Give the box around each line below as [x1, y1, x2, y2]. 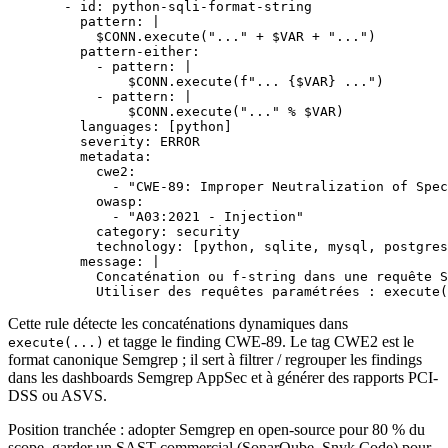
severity [48, 133, 144, 149]
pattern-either [48, 43, 192, 59]
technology [48, 238, 176, 254]
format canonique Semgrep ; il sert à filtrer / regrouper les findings [8, 350, 422, 368]
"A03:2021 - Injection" [128, 208, 304, 224]
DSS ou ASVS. [8, 386, 107, 404]
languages [48, 118, 152, 134]
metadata [48, 148, 144, 164]
